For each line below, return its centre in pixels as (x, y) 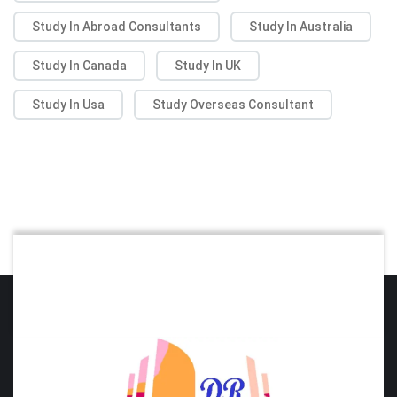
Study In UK (208, 65)
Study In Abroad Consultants (117, 26)
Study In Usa (68, 104)
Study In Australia (301, 26)
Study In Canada (79, 65)
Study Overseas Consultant (233, 104)
